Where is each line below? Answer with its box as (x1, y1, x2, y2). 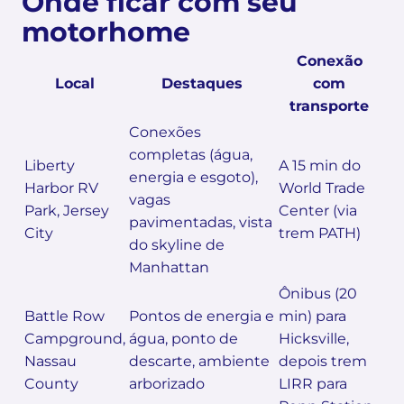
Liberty (24, 156, 75, 174)
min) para (279, 307, 346, 325)
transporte (289, 96, 369, 115)
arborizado (129, 374, 205, 392)
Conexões (129, 123, 201, 141)
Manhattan (129, 258, 209, 276)
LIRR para (279, 374, 347, 392)
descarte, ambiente (129, 352, 270, 370)
